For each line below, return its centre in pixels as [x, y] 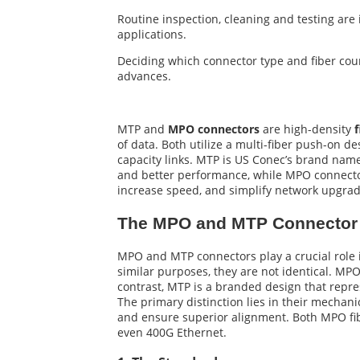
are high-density [307, 129]
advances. [144, 76]
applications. [152, 34]
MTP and [143, 129]
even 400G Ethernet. [172, 333]
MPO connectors [214, 129]
